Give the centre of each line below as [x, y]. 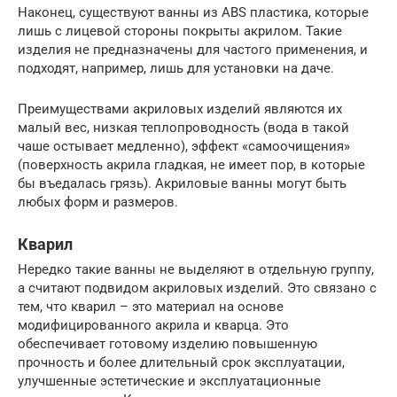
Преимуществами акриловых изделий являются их [180, 109]
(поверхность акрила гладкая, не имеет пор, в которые [191, 165]
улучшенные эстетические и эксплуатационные [169, 381]
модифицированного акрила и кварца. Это [153, 326]
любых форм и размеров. [98, 202]
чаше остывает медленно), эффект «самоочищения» [184, 147]
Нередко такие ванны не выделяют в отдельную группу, [196, 270]
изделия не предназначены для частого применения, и [193, 50]
